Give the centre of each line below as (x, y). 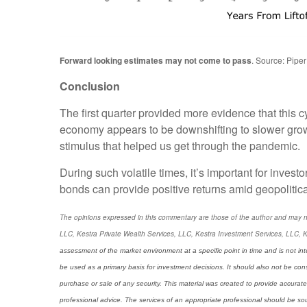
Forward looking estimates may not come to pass (156, 61)
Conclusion (90, 86)
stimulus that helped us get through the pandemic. (180, 146)
